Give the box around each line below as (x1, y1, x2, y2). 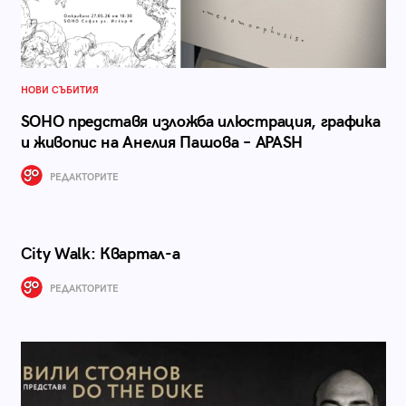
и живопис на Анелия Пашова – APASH (20, 132, 303, 152)
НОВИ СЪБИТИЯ (20, 83, 99, 96)
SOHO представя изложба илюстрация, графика (20, 111, 381, 131)
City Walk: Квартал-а (20, 245, 180, 265)
